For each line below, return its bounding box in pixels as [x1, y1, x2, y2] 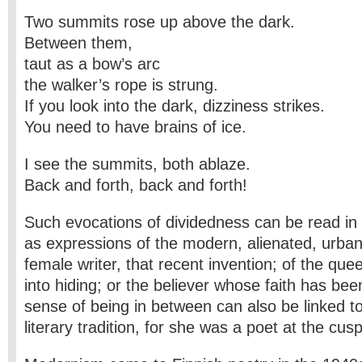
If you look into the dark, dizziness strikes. [24, 97, 325, 115]
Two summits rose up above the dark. [24, 13, 295, 31]
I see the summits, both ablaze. [24, 155, 250, 173]
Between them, [24, 34, 133, 52]
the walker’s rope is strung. [24, 76, 218, 94]
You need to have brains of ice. [24, 118, 246, 136]
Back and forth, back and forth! [24, 176, 247, 194]
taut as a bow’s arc [24, 55, 160, 73]
